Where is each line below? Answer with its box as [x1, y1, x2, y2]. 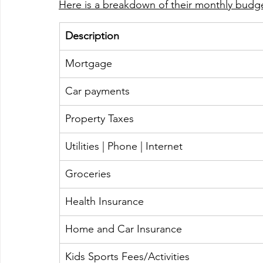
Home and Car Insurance [65, 222, 188, 236]
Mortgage [65, 57, 112, 70]
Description [65, 29, 122, 43]
